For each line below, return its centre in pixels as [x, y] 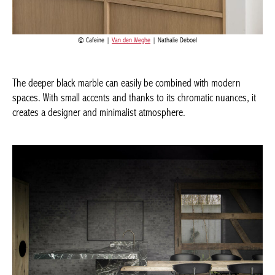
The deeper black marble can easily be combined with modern [126, 47]
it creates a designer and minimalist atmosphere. [102, 77]
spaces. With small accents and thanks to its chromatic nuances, [131, 62]
